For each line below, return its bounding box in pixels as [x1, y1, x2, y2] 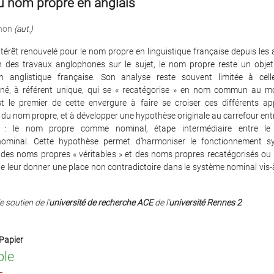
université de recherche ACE [48, 198, 153, 207]
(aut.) [13, 24, 33, 34]
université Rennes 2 [168, 198, 242, 207]
